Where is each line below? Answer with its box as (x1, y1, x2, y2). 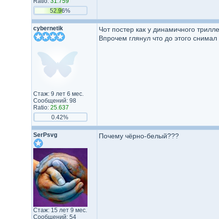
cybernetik (33, 25, 63, 32)
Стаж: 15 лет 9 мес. (33, 207, 87, 214)
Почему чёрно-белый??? (98, 132, 179, 140)
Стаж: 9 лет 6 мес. (33, 90, 84, 97)
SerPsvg (33, 131, 57, 138)
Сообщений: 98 (33, 97, 76, 104)
